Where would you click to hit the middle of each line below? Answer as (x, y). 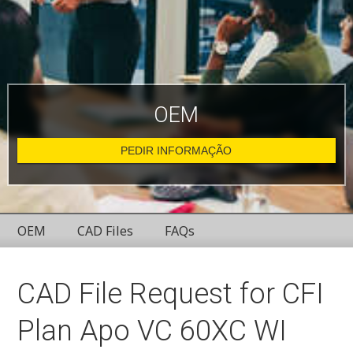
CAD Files (106, 231)
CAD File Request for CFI (171, 294)
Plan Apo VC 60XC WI (152, 331)
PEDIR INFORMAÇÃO (176, 150)
